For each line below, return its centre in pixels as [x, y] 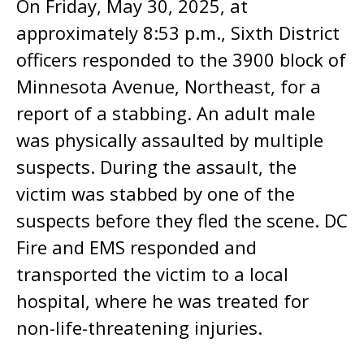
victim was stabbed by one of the [156, 193]
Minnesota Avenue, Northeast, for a [169, 86]
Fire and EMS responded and [136, 247]
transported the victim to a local [152, 274]
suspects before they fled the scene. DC [182, 220]
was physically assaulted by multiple [170, 140]
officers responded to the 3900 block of [181, 59]
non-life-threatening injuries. [139, 327]
